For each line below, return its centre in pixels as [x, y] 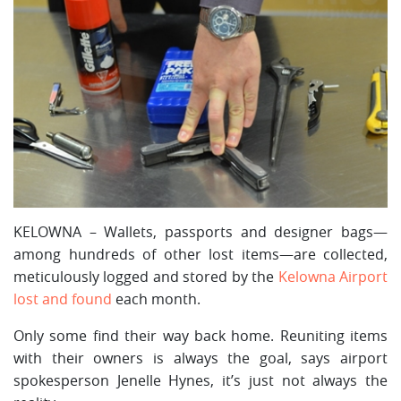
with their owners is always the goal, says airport [200, 358]
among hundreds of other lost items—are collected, [200, 255]
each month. [156, 299]
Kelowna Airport [333, 277]
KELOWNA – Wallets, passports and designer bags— [200, 232]
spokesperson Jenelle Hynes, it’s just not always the [200, 381]
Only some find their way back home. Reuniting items [200, 336]
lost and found [63, 299]
